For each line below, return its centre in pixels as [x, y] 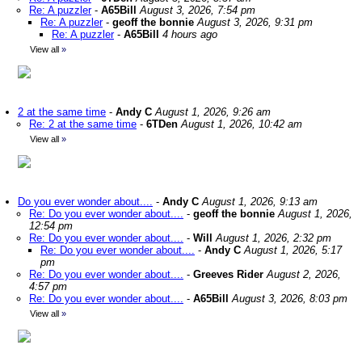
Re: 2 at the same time [83, 124]
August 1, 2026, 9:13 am [260, 202]
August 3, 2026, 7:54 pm [198, 10]
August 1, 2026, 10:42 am [242, 124]
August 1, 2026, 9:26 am [213, 112]
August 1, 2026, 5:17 [293, 250]
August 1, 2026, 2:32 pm [274, 238]
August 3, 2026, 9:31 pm [255, 22]
